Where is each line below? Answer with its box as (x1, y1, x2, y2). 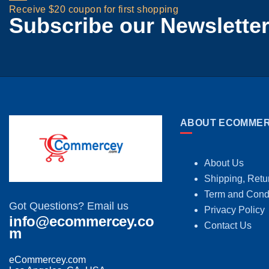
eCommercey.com (9, 254, 86, 265)
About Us (204, 158, 244, 169)
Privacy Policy (204, 205, 265, 216)
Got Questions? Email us (9, 199, 128, 212)
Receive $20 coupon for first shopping (9, 4, 179, 15)
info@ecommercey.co (9, 213, 154, 229)
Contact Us (204, 220, 252, 231)
